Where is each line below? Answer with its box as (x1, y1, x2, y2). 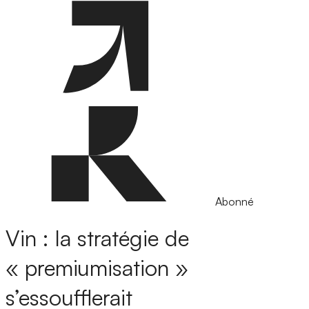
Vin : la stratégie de (6, 224, 189, 252)
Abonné (215, 195, 254, 208)
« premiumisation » (6, 254, 188, 282)
